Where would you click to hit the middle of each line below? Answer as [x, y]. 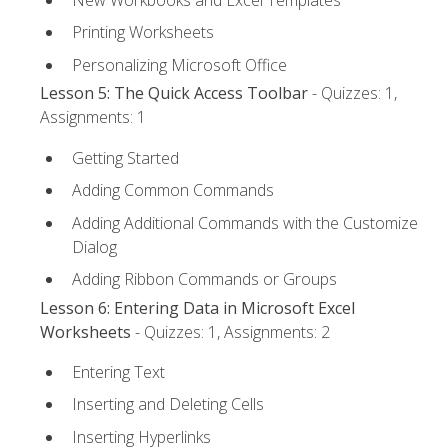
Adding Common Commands [173, 190]
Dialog [94, 246]
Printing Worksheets [143, 32]
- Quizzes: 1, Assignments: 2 [230, 331]
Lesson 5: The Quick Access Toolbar [174, 93]
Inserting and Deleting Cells [168, 404]
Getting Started [125, 157]
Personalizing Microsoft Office [179, 65]
